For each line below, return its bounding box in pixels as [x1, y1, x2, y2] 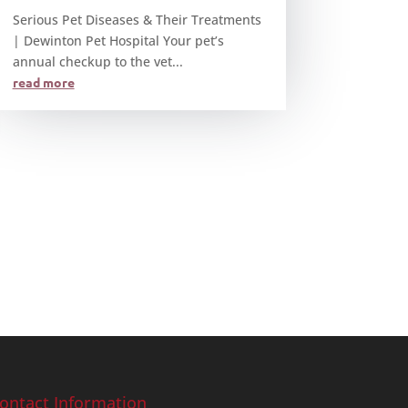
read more [12, 74, 75, 91]
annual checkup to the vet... [12, 53, 183, 71]
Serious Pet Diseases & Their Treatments [12, 11, 261, 29]
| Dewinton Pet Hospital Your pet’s [12, 32, 224, 50]
